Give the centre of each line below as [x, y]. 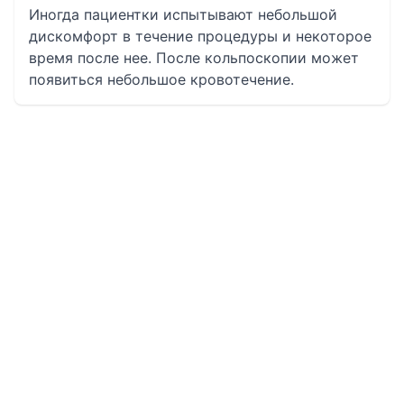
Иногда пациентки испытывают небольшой [183, 14]
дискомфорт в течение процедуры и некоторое [200, 36]
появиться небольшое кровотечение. [161, 79]
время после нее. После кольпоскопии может [194, 58]
